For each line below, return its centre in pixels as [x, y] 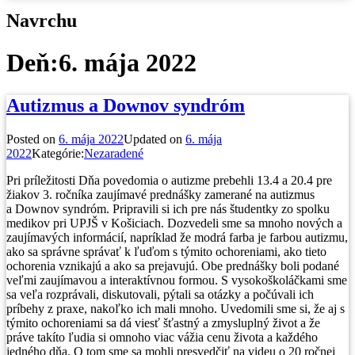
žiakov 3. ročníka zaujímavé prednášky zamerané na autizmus [160, 194]
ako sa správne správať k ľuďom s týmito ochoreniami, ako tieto [166, 251]
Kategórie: [58, 153]
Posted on [32, 139]
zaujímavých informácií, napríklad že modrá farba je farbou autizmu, [177, 237]
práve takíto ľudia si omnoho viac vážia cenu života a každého [162, 337]
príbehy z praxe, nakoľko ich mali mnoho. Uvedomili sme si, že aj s [176, 308]
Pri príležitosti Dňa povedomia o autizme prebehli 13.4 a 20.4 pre [169, 180]
